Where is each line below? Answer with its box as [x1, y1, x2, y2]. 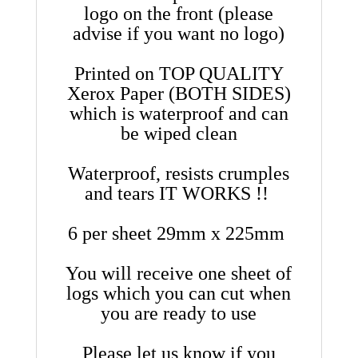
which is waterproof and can [69, 102, 288, 124]
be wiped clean [120, 122, 237, 144]
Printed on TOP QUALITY [74, 62, 284, 84]
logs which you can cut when [66, 282, 292, 304]
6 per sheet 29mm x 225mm [68, 222, 290, 244]
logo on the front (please [84, 2, 274, 24]
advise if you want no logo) [73, 22, 285, 44]
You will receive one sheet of [66, 262, 292, 284]
